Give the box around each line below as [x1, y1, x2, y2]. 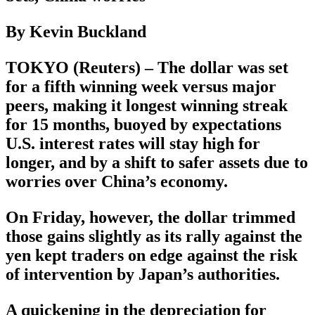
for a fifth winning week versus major [6, 77, 276, 96]
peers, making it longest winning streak [6, 96, 288, 115]
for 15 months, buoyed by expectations [6, 115, 281, 134]
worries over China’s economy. [6, 172, 228, 191]
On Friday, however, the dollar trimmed [6, 208, 295, 227]
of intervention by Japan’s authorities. [6, 265, 280, 284]
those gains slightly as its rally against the [6, 227, 302, 246]
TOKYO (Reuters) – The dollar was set [6, 58, 288, 77]
